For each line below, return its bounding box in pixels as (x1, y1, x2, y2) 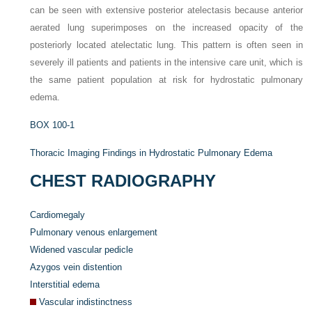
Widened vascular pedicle (30, 244, 134, 255)
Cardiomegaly (30, 210, 86, 220)
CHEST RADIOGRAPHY (30, 171, 217, 190)
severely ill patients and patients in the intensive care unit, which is (30, 57, 303, 68)
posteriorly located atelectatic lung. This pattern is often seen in (30, 40, 303, 50)
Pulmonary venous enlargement (30, 227, 158, 237)
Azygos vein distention (30, 262, 123, 272)
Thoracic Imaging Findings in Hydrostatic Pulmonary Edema (30, 148, 273, 158)
